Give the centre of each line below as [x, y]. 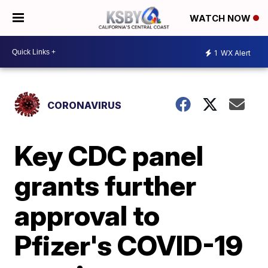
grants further [106, 185]
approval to [87, 215]
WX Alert [235, 53]
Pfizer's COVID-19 [129, 245]
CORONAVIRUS [85, 105]
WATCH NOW [221, 19]
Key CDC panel [109, 156]
